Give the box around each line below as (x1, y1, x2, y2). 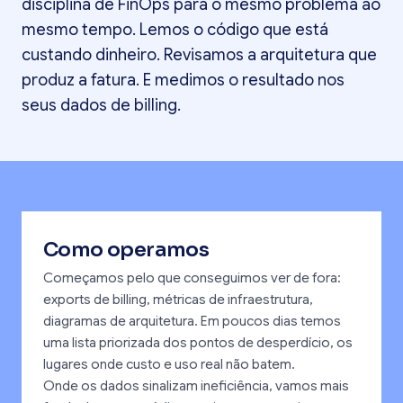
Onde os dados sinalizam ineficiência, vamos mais (43, 378, 349, 395)
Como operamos (43, 237, 210, 263)
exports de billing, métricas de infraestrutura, (43, 291, 313, 309)
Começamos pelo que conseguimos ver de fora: (43, 270, 341, 287)
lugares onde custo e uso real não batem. (43, 356, 295, 373)
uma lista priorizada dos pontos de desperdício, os (43, 335, 353, 352)
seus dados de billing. (22, 95, 181, 116)
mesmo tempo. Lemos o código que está (22, 20, 328, 40)
